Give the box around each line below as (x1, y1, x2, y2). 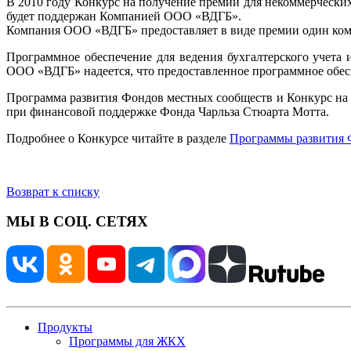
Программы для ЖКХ (69, 335, 186, 349)
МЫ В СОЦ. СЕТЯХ (6, 213, 148, 230)
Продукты (38, 320, 92, 335)
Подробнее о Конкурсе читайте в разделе (6, 131, 230, 145)
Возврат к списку (6, 184, 100, 198)
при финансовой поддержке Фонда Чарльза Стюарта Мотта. (6, 104, 329, 118)
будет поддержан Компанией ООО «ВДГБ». (6, 9, 241, 23)
